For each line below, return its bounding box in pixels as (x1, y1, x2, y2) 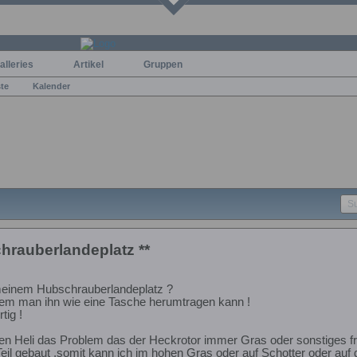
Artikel (73, 58, 104, 70)
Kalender (33, 80, 70, 91)
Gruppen (143, 58, 182, 70)
